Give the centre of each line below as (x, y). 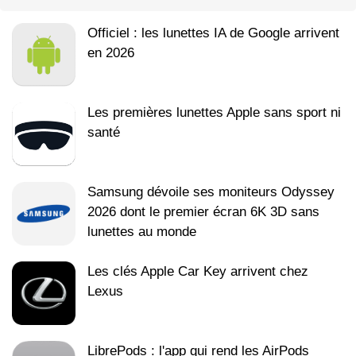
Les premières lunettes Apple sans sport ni (214, 112)
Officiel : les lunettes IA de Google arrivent (213, 33)
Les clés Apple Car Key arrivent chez (198, 271)
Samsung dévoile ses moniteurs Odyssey (211, 192)
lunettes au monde (142, 231)
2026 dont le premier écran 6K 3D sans (203, 211)
